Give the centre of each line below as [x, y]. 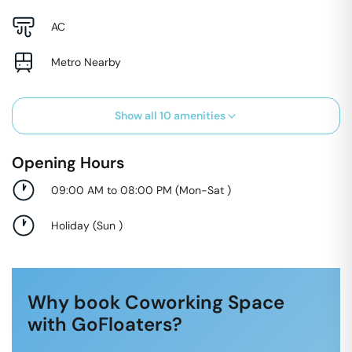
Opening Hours [68, 163]
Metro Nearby [86, 62]
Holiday [70, 225]
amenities [198, 115]
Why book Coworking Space [156, 302]
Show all [137, 115]
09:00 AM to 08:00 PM [112, 190]
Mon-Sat [203, 190]
